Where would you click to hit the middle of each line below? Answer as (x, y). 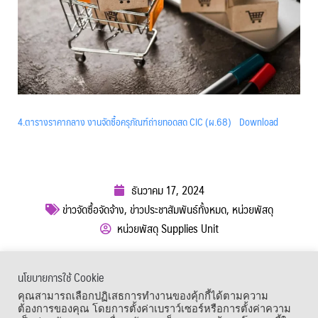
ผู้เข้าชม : (50, 257)
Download (258, 122)
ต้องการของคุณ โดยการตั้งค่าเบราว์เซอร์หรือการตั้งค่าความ (154, 309)
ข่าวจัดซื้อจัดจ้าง (93, 209)
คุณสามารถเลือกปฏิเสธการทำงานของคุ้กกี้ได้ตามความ (143, 296)
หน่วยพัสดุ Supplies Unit (168, 229)
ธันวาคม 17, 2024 (168, 190)
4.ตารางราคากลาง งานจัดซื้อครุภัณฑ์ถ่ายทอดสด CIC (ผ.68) (125, 122)
